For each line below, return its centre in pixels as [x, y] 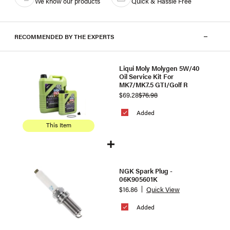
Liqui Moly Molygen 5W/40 [159, 68]
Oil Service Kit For [146, 76]
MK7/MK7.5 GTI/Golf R [154, 84]
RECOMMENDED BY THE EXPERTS [64, 36]
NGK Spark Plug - [146, 170]
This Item [59, 125]
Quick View [163, 189]
